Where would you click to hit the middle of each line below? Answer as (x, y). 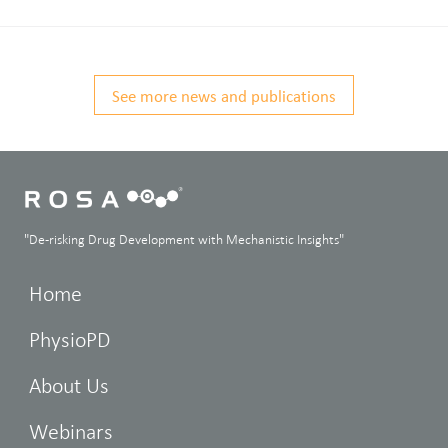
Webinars (71, 432)
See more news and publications (224, 95)
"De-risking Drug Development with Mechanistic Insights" (184, 240)
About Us (69, 386)
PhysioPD (69, 340)
